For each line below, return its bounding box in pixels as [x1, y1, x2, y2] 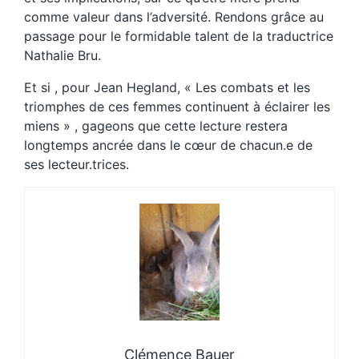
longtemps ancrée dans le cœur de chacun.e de [24, 136, 313, 153]
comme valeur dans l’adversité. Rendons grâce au [24, 8, 324, 25]
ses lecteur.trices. [24, 155, 129, 172]
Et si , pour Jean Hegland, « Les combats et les [24, 79, 310, 95]
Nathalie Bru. [24, 46, 101, 63]
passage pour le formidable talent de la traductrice [24, 27, 333, 44]
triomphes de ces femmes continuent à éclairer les [24, 98, 330, 115]
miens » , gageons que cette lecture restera [24, 117, 288, 134]
